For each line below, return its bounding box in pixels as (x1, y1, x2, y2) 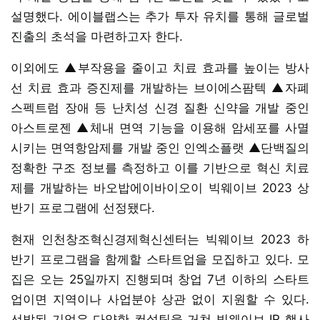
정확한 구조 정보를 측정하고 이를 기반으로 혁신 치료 (11, 160, 309, 175)
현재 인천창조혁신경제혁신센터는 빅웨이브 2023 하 (11, 231, 309, 246)
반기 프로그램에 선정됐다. (11, 200, 155, 215)
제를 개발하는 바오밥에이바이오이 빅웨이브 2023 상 (11, 180, 309, 195)
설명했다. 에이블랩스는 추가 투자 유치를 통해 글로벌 (11, 9, 309, 24)
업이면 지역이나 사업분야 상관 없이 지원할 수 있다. (11, 291, 309, 306)
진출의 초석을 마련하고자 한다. (11, 29, 183, 44)
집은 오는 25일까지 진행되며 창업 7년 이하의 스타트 (11, 271, 309, 286)
